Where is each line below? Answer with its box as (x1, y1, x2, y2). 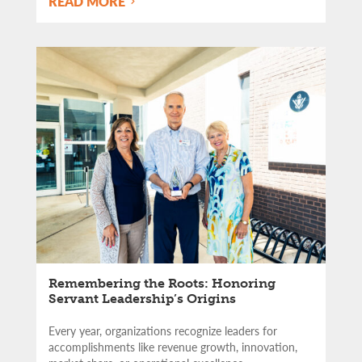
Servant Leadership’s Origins (48, 291, 236, 307)
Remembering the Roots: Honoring (48, 276, 276, 292)
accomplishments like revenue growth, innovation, (48, 339, 297, 356)
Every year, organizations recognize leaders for (48, 322, 277, 339)
